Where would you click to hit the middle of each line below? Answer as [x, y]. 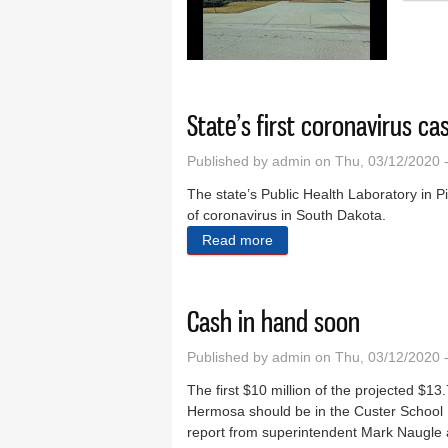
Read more [237, 239]
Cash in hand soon [273, 321]
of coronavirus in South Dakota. [286, 214]
